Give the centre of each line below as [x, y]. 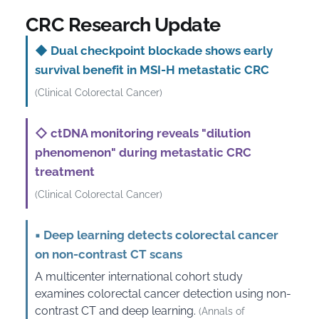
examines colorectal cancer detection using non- [163, 294]
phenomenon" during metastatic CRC [143, 152]
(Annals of [222, 311]
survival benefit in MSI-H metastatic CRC [152, 70]
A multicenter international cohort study [139, 277]
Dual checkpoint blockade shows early [160, 51]
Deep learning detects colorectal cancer [159, 235]
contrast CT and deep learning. [117, 311]
